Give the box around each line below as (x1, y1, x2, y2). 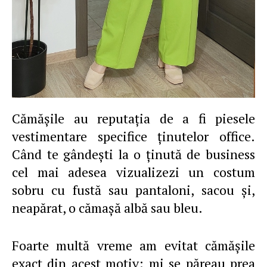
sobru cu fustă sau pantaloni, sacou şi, (12, 181, 255, 198)
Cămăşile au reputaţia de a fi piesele (12, 110, 20, 127)
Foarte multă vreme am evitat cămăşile (12, 237, 255, 254)
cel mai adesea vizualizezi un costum (12, 163, 255, 181)
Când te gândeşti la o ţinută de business (12, 145, 255, 163)
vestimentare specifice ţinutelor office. (12, 128, 255, 145)
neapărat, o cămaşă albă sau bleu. (12, 199, 203, 216)
